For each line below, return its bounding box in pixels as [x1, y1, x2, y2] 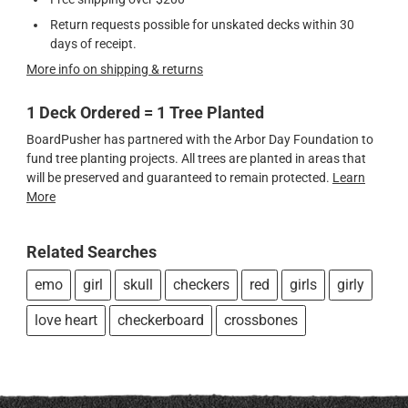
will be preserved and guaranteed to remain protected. [26, 169, 332, 185]
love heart [35, 311, 97, 330]
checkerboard [117, 311, 204, 330]
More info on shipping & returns [26, 62, 203, 77]
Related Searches [26, 243, 157, 262]
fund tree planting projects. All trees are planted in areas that [26, 150, 366, 166]
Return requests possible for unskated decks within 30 [49, 17, 354, 33]
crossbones [224, 311, 298, 330]
